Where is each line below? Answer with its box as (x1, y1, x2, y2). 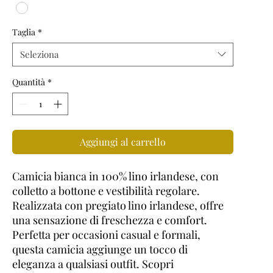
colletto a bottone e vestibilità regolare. (12, 183, 200, 198)
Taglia (12, 26, 36, 38)
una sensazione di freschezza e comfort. (12, 212, 208, 227)
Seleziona (20, 48, 59, 60)
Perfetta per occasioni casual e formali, (12, 227, 201, 242)
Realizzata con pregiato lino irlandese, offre (12, 197, 224, 213)
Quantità (12, 76, 46, 88)
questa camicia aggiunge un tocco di (12, 241, 188, 257)
